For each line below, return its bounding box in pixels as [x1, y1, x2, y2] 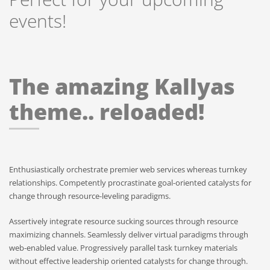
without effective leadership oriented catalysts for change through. [9, 256, 248, 267]
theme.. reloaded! [9, 97, 204, 127]
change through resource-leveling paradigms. [9, 190, 171, 202]
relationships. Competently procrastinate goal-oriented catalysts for [9, 177, 251, 189]
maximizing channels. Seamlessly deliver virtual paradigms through [9, 229, 248, 240]
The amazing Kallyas [9, 72, 235, 102]
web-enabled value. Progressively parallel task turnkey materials [9, 242, 237, 254]
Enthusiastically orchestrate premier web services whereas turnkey [9, 164, 247, 175]
